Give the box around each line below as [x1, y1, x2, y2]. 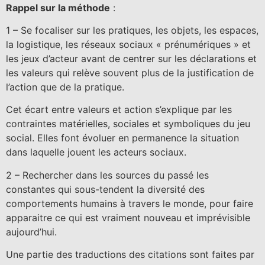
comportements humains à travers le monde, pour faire [6, 197, 253, 209]
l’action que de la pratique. [6, 81, 124, 93]
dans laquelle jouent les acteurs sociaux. [6, 146, 186, 159]
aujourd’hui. [6, 225, 57, 238]
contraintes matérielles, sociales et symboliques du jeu [6, 118, 250, 130]
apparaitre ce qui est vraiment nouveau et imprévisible [6, 211, 250, 224]
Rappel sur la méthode [6, 1, 110, 14]
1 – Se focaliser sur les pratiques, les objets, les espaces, [6, 24, 258, 37]
